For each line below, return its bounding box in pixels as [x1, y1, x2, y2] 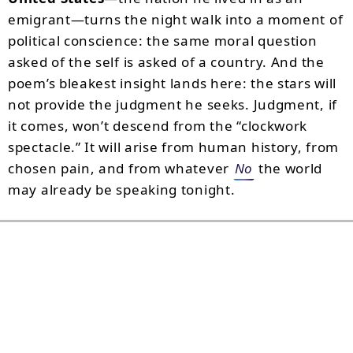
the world [255, 159, 323, 177]
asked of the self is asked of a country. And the [8, 53, 325, 71]
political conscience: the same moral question [8, 32, 318, 50]
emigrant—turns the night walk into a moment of [8, 10, 344, 28]
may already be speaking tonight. [8, 180, 236, 199]
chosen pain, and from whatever [8, 159, 233, 177]
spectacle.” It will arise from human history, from [8, 138, 340, 156]
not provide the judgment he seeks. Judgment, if [8, 95, 337, 113]
